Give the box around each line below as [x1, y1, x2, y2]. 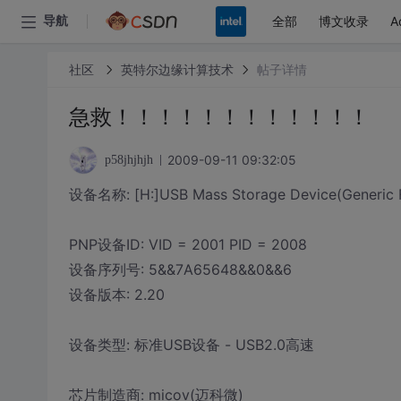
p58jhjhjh [104, 153, 153, 166]
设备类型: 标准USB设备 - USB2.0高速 [68, 336, 314, 354]
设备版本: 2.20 [68, 286, 165, 303]
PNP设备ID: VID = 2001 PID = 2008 [68, 235, 307, 253]
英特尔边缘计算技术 [120, 61, 234, 77]
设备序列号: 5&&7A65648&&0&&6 [68, 260, 292, 278]
